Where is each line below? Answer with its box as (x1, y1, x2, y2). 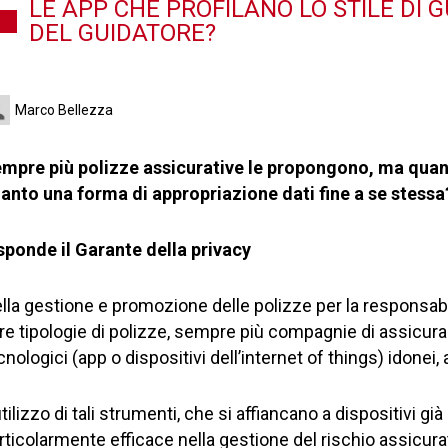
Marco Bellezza (15, 102, 113, 118)
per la (316, 295, 359, 316)
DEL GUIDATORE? (29, 19, 216, 47)
